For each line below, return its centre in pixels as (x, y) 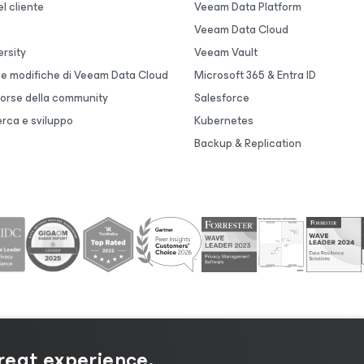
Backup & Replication (248, 143)
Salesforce (222, 98)
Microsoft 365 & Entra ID (255, 75)
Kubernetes (224, 121)
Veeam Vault (226, 52)
